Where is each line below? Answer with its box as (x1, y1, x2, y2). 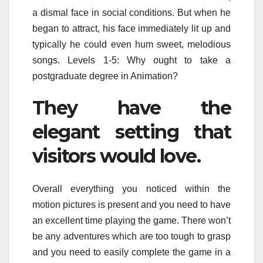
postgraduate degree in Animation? (32, 70, 178, 81)
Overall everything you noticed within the (32, 183, 231, 194)
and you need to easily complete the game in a (32, 247, 231, 257)
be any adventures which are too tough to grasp (32, 231, 231, 241)
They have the (32, 96, 231, 119)
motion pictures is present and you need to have (32, 199, 231, 210)
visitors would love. (32, 144, 200, 167)
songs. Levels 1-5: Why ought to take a (32, 55, 231, 65)
